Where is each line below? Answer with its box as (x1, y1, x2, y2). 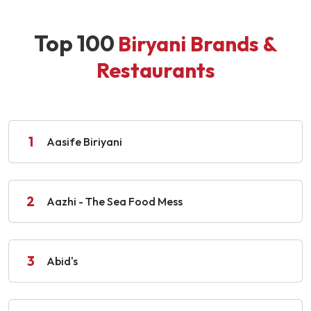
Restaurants (96, 56, 215, 83)
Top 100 (33, 28, 115, 57)
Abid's (47, 253, 78, 268)
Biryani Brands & (117, 30, 278, 57)
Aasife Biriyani (47, 134, 122, 149)
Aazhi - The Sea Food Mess (47, 194, 183, 208)
